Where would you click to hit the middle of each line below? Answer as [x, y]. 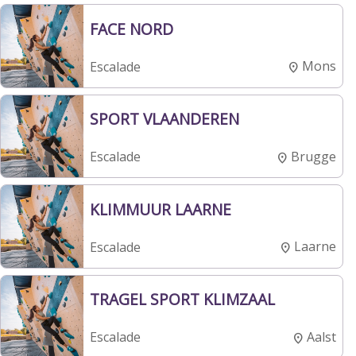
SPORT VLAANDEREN [164, 119]
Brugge [313, 156]
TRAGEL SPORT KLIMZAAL [182, 300]
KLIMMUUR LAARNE [160, 209]
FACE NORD [131, 29]
